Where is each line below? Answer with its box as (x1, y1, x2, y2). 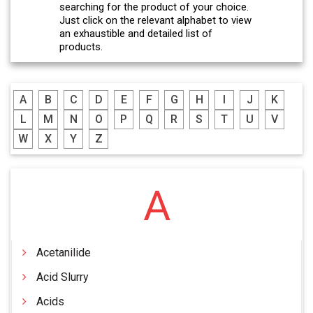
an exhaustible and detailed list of (59, 27, 212, 40)
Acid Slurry (36, 270, 89, 284)
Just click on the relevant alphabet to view (59, 14, 252, 27)
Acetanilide (36, 246, 91, 260)
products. (59, 41, 103, 53)
